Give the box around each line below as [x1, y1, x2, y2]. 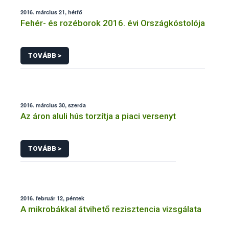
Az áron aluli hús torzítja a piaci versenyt [20, 111, 176, 122]
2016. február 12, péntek [20, 194, 84, 202]
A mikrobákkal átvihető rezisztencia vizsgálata [20, 203, 201, 214]
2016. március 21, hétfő [20, 8, 82, 16]
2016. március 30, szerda [20, 101, 86, 109]
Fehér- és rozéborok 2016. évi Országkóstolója [20, 18, 205, 29]
